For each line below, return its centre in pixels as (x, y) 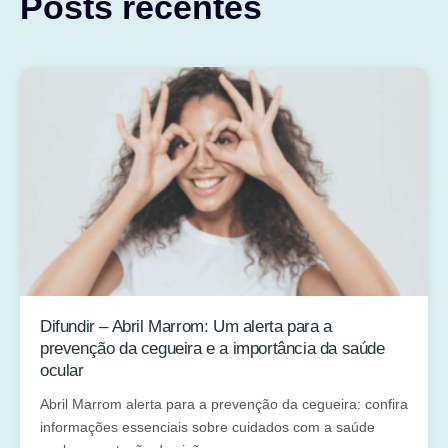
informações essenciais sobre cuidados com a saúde (207, 426)
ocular (62, 370)
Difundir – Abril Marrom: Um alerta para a (186, 326)
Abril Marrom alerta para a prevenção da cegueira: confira (224, 403)
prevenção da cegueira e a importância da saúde (212, 348)
